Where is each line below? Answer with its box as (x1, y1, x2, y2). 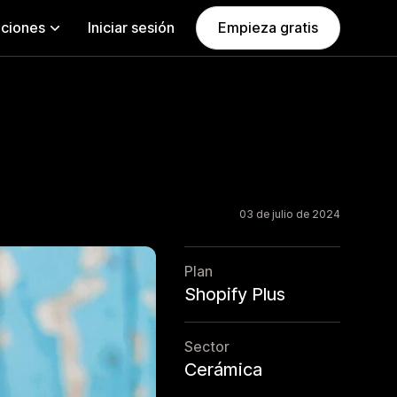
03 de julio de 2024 (239, 207, 340, 221)
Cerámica (184, 359, 262, 380)
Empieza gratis (218, 19, 318, 36)
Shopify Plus (184, 284, 285, 305)
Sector (184, 338, 230, 355)
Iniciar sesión (88, 19, 175, 36)
